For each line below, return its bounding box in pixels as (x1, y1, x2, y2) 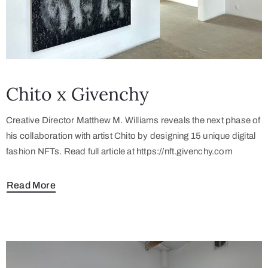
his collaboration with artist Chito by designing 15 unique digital (6, 131, 256, 141)
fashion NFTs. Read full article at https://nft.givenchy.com (6, 147, 233, 156)
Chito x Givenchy (6, 83, 149, 105)
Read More (7, 179, 56, 190)
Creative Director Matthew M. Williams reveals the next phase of (6, 115, 261, 125)
